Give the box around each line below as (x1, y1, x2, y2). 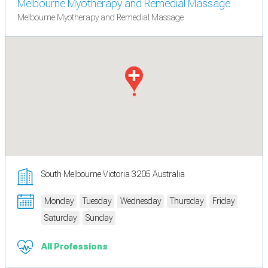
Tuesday (83, 196, 111, 206)
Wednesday (120, 196, 161, 206)
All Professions (41, 241, 108, 251)
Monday (44, 196, 74, 206)
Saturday (44, 212, 77, 223)
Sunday (86, 212, 112, 223)
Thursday (170, 196, 203, 206)
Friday (212, 196, 234, 206)
